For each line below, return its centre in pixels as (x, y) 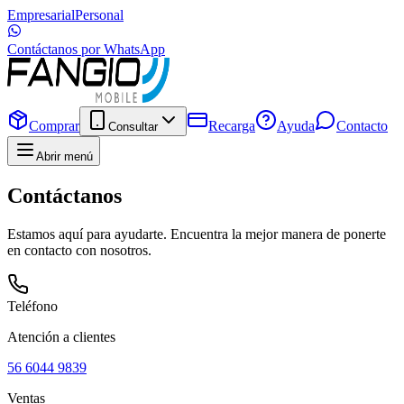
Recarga (232, 126)
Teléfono (32, 306)
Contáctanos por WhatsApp (86, 49)
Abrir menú (64, 156)
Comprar (54, 126)
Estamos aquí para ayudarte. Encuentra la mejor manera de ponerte (197, 234)
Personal (99, 15)
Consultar (133, 127)
